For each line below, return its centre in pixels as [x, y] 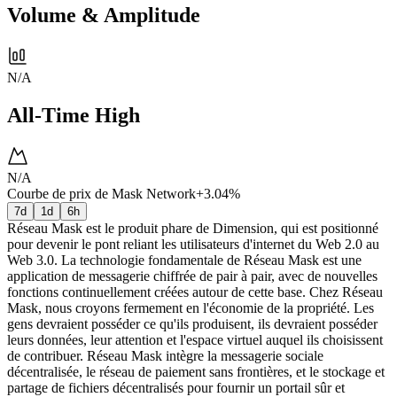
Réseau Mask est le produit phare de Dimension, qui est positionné [193, 228]
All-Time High [74, 115]
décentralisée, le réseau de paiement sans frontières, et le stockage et [196, 371]
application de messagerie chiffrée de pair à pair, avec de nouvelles [192, 276]
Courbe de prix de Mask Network [101, 193]
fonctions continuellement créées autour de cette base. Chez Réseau [195, 292]
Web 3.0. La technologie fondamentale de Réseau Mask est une [184, 260]
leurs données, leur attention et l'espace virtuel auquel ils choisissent [195, 339]
